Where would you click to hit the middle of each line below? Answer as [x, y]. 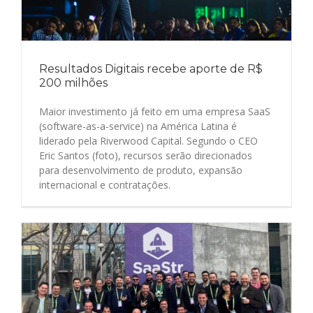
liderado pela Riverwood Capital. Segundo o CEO [148, 140]
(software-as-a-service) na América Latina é [138, 126]
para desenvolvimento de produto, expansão [141, 170]
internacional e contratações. [105, 184]
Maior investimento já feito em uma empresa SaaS [155, 111]
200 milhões [73, 82]
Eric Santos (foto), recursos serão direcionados [146, 155]
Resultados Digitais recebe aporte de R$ [151, 68]
